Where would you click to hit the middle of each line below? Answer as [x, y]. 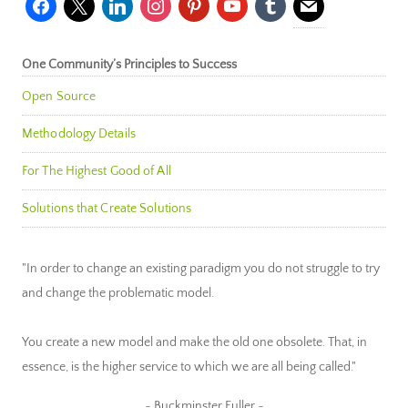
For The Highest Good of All [97, 172]
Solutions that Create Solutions [107, 209]
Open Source [59, 97]
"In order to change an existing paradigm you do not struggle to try [201, 269]
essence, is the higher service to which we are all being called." [189, 367]
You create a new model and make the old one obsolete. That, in [194, 343]
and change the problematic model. [118, 294]
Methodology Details [79, 134]
